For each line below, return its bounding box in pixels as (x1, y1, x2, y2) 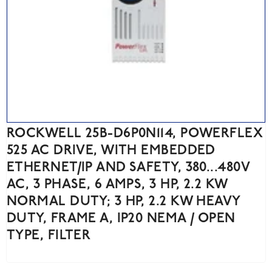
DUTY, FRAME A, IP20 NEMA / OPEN (7, 211, 236, 226)
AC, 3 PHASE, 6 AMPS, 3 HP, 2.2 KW (7, 177, 228, 192)
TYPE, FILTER (7, 228, 91, 243)
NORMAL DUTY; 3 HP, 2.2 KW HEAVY (7, 194, 240, 209)
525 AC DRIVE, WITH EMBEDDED (7, 143, 215, 158)
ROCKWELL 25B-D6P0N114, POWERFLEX (7, 126, 263, 141)
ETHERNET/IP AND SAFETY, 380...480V (7, 160, 250, 175)
